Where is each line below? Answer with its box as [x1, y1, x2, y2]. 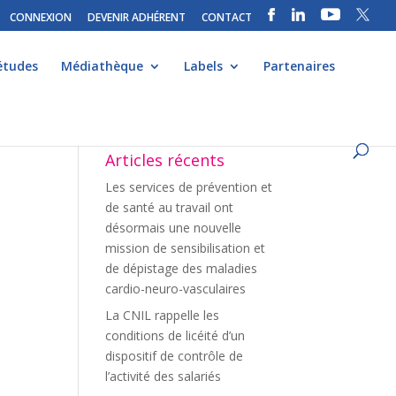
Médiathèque [61, 57, 143, 74]
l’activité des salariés [105, 368, 222, 385]
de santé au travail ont [105, 199, 234, 216]
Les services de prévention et [105, 179, 273, 195]
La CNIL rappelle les [105, 307, 220, 324]
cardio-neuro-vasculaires [105, 280, 247, 297]
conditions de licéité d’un [105, 327, 246, 344]
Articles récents [105, 149, 225, 171]
